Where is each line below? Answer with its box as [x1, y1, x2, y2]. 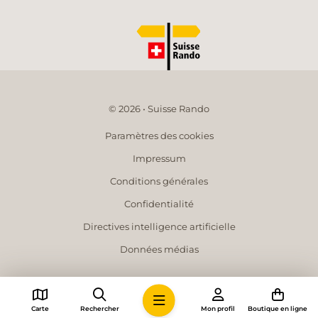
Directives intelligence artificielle [82, 221, 236, 233]
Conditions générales [110, 175, 208, 187]
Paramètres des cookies [104, 130, 214, 142]
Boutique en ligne [248, 305, 307, 313]
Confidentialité [124, 198, 194, 210]
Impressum [132, 153, 186, 165]
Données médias [119, 243, 199, 256]
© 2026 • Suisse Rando [109, 103, 209, 115]
